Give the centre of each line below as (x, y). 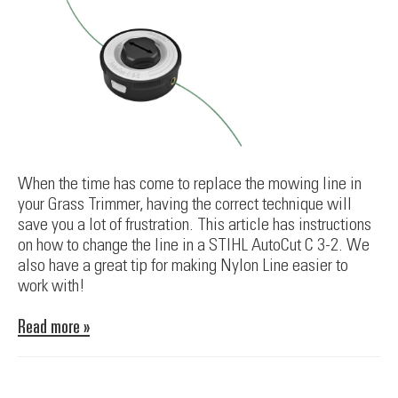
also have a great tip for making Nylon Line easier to (183, 265)
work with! (52, 286)
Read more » (54, 326)
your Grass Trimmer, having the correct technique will (185, 204)
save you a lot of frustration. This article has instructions (195, 224)
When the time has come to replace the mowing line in (190, 183)
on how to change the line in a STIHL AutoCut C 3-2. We (194, 245)
